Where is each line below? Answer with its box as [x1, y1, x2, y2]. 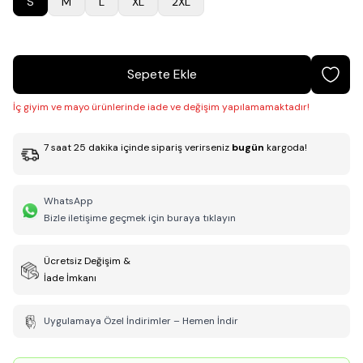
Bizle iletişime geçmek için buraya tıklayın [44, 211, 236, 224]
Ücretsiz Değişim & [44, 254, 130, 267]
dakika [86, 141, 118, 154]
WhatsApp [44, 194, 93, 207]
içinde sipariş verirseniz [121, 141, 229, 154]
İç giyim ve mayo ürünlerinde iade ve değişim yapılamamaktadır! [13, 100, 310, 113]
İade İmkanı [44, 271, 96, 284]
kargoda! [267, 141, 307, 154]
